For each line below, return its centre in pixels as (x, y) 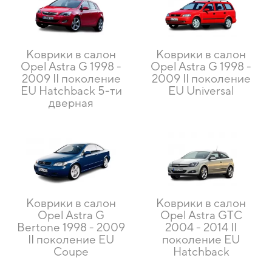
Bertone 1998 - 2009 (71, 227)
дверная (71, 103)
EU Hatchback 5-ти (71, 91)
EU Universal (201, 91)
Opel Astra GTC (201, 215)
